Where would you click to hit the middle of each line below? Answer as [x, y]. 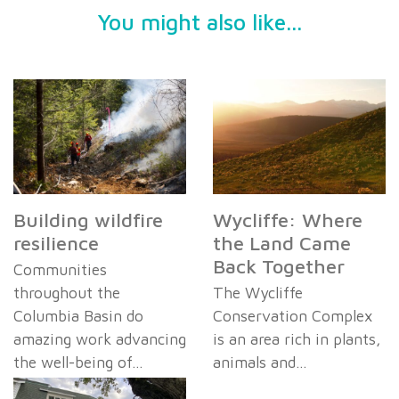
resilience [59, 244]
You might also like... [199, 21]
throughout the [67, 293]
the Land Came [282, 244]
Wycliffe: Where [288, 220]
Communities [60, 270]
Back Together [279, 267]
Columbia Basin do [78, 316]
